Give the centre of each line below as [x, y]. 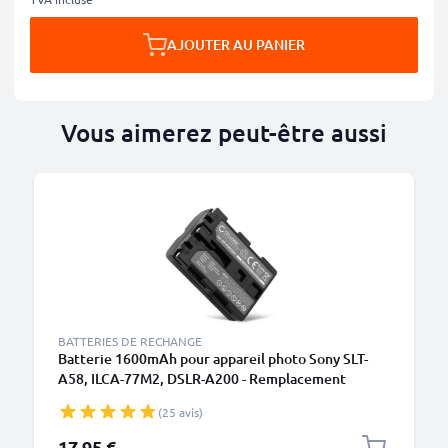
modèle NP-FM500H [122, 398]
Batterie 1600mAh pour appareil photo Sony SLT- [213, 358]
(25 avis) [180, 412]
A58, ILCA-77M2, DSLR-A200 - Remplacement [202, 378]
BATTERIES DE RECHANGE [130, 341]
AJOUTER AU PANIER [236, 44]
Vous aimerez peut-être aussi [224, 132]
